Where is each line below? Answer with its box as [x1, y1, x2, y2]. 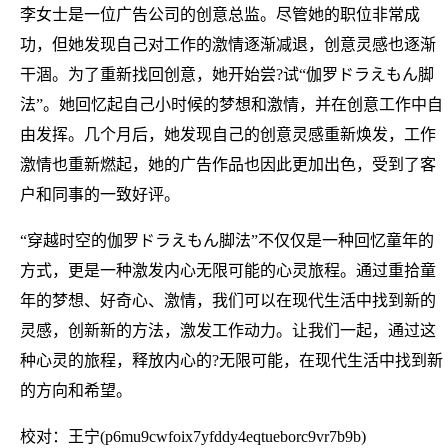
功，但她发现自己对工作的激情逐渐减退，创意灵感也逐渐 [20, 35, 436, 53]
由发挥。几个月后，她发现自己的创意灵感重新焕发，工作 [20, 125, 436, 143]
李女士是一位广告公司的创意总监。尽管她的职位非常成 [20, 5, 420, 23]
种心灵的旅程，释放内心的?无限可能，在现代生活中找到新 [20, 351, 443, 369]
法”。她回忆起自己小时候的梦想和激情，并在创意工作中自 [20, 95, 443, 113]
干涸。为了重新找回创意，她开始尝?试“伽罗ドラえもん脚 [20, 65, 434, 83]
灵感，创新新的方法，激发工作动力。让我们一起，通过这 [20, 321, 436, 339]
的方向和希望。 [20, 381, 132, 399]
